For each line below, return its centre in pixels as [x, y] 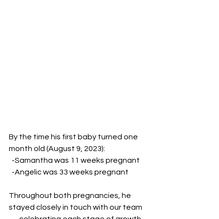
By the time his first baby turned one [74, 137]
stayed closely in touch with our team [76, 207]
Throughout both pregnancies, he [71, 196]
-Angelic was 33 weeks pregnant [70, 172]
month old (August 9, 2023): [57, 149]
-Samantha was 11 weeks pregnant [76, 160]
